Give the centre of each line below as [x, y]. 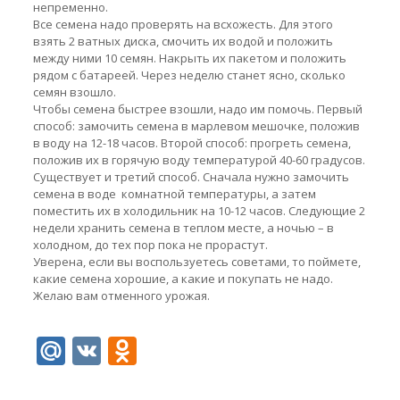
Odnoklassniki [229, 350]
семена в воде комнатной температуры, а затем [174, 194]
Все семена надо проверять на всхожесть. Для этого [183, 24]
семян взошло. [74, 92]
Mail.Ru [114, 350]
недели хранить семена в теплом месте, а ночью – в [183, 228]
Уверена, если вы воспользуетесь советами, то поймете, [196, 262]
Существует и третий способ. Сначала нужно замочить [191, 177]
